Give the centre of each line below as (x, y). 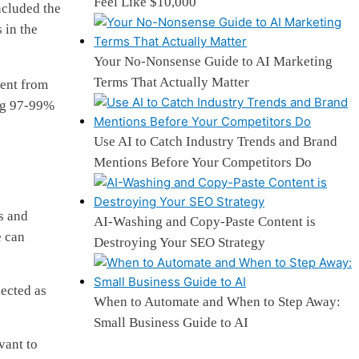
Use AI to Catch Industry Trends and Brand (216, 141)
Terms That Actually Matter (171, 82)
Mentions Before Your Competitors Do (203, 162)
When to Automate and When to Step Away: (217, 301)
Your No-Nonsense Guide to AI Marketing (213, 61)
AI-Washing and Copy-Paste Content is (205, 221)
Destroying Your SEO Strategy (179, 242)
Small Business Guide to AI (171, 322)
